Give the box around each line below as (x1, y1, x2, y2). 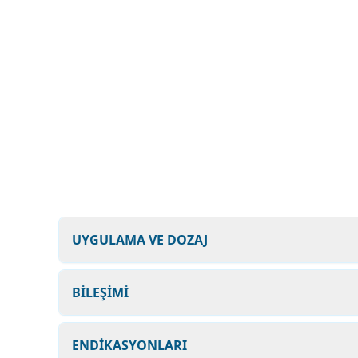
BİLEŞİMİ (72, 284, 129, 301)
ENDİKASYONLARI (72, 336, 187, 354)
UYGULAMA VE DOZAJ (72, 231, 208, 249)
